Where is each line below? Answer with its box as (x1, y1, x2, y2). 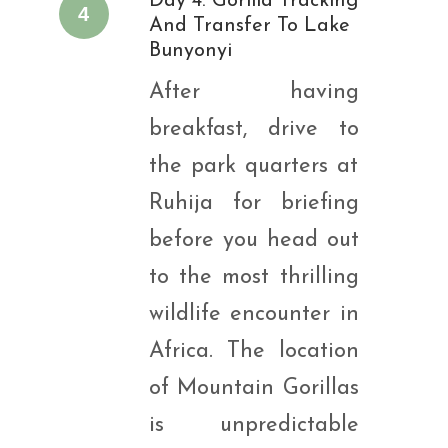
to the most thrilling (148, 266, 359, 289)
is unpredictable (148, 414, 359, 437)
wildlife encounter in (148, 303, 359, 326)
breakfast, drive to (148, 118, 359, 141)
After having (148, 81, 359, 104)
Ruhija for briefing (148, 192, 359, 215)
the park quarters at (148, 155, 359, 178)
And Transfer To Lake (148, 16, 351, 36)
